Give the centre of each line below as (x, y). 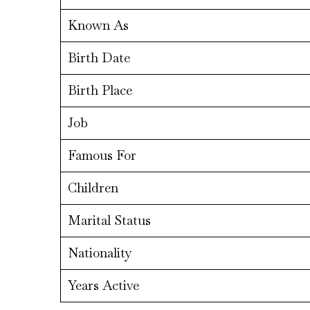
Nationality (100, 253)
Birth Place (100, 91)
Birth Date (99, 58)
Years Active (103, 286)
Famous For (102, 156)
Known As (98, 26)
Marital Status (109, 221)
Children (93, 188)
